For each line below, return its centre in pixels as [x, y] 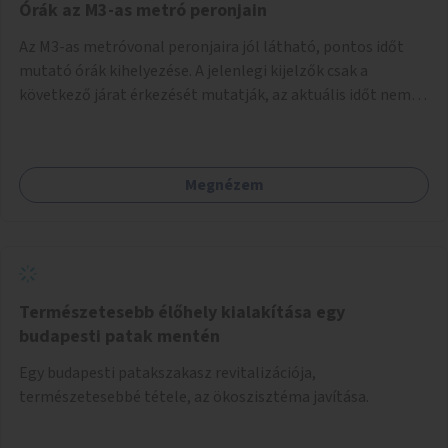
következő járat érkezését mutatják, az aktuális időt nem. [216, 94]
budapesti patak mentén [119, 336]
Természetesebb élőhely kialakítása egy [182, 312]
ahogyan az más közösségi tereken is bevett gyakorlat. [206, 142]
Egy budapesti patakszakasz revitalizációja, [167, 372]
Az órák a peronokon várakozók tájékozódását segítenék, [215, 118]
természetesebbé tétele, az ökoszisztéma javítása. [194, 396]
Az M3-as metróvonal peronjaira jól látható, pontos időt [211, 46]
